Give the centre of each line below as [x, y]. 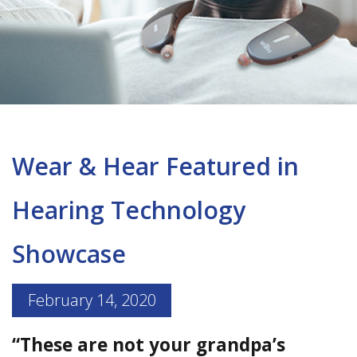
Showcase [69, 254]
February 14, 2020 [92, 300]
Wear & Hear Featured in [155, 166]
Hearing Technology [129, 210]
